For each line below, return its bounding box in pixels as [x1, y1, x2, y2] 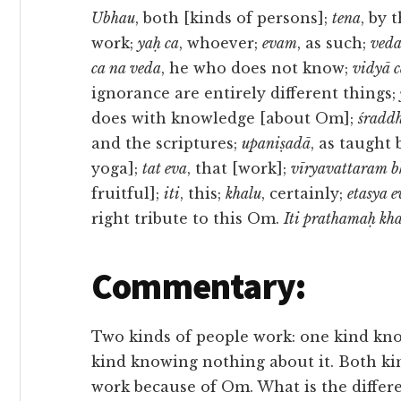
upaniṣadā [242, 134, 311, 152]
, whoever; [179, 34, 262, 52]
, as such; [297, 34, 371, 52]
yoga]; [91, 159, 142, 177]
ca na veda [91, 59, 161, 77]
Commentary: [91, 264, 306, 309]
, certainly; [261, 184, 347, 202]
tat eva [142, 159, 187, 177]
